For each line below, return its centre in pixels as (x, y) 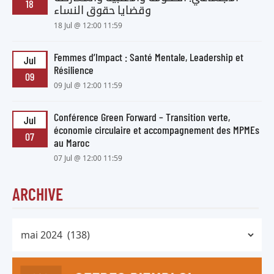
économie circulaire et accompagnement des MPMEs (156, 130)
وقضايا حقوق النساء (102, 10)
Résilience (73, 70)
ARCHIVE (38, 194)
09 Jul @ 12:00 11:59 (88, 86)
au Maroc (71, 143)
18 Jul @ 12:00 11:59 (88, 26)
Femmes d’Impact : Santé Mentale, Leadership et (148, 57)
